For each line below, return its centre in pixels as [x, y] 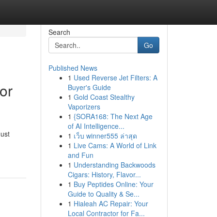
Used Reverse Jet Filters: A [115, 77]
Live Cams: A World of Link [115, 145]
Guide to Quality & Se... [103, 194]
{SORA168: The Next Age [113, 116]
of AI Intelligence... [96, 126]
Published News [73, 68]
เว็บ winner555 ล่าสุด [105, 136]
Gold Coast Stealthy [104, 97]
